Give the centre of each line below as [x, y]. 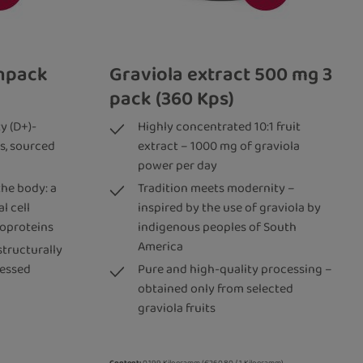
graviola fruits [176, 309]
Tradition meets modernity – [216, 189]
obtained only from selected [215, 289]
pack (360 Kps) [171, 99]
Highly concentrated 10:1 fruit [219, 127]
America [160, 247]
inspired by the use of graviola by [229, 208]
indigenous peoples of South [217, 228]
